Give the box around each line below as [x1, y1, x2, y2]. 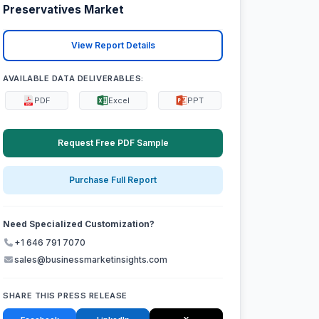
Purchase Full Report [69, 174, 157, 186]
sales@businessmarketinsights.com [14, 254, 168, 266]
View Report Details [70, 40, 155, 51]
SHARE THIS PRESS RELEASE [3, 291, 127, 301]
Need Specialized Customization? [3, 219, 155, 230]
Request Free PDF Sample [57, 137, 169, 148]
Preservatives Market [3, 3, 125, 17]
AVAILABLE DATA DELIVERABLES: [3, 73, 145, 83]
